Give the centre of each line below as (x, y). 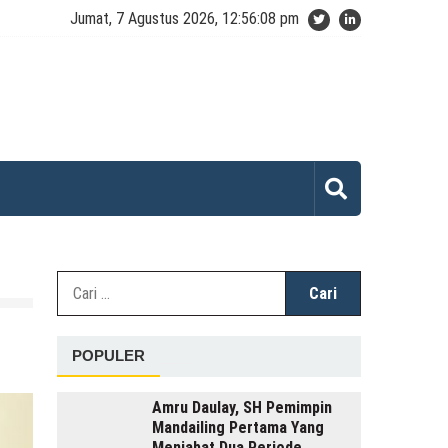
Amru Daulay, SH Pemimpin (241, 408)
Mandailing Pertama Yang (237, 428)
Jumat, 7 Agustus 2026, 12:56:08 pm (184, 19)
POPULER (108, 356)
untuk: (378, 306)
